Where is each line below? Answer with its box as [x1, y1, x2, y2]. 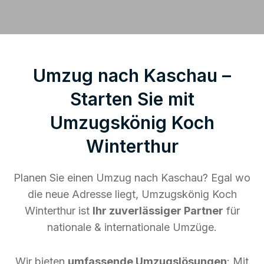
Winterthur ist [24, 204, 93, 217]
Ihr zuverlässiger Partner [92, 204, 223, 217]
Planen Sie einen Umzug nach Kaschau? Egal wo [14, 171, 250, 184]
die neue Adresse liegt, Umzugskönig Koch [27, 187, 237, 200]
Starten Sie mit [70, 88, 194, 110]
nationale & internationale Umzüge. [47, 220, 217, 233]
